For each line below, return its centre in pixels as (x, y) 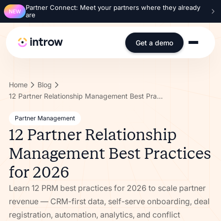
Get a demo (154, 42)
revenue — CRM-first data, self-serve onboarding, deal (109, 201)
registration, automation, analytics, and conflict (94, 215)
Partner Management (45, 118)
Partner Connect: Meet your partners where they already (113, 7)
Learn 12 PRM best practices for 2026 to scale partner (107, 188)
